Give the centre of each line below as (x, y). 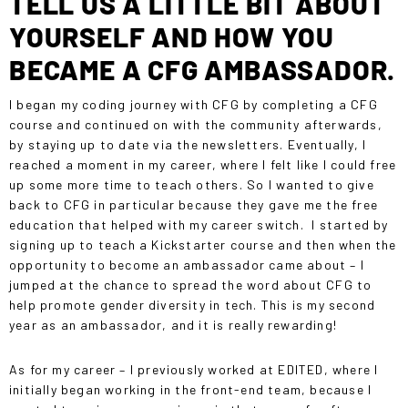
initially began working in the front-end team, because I (191, 389)
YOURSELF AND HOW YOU (172, 36)
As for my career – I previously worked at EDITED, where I (194, 369)
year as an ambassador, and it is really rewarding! (175, 324)
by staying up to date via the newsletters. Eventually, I (188, 144)
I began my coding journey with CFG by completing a (180, 104)
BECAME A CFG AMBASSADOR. (203, 69)
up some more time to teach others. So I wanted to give (192, 184)
